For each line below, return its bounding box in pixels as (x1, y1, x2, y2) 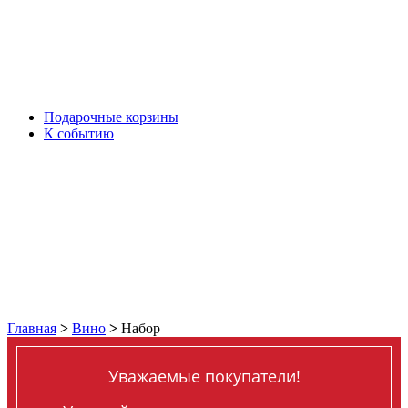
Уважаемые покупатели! (107, 365, 301, 387)
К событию (44, 126, 114, 141)
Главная (7, 321, 56, 336)
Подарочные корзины (44, 109, 178, 125)
